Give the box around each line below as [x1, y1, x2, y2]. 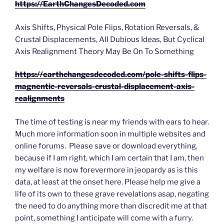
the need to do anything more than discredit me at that [15, 201, 207, 210]
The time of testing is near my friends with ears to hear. [15, 117, 209, 126]
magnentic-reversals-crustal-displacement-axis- [15, 82, 194, 91]
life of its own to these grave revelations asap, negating [15, 189, 209, 198]
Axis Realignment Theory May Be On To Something [15, 46, 194, 56]
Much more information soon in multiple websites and [15, 129, 205, 138]
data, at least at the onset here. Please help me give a [15, 177, 200, 186]
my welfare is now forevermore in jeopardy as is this [15, 165, 198, 174]
